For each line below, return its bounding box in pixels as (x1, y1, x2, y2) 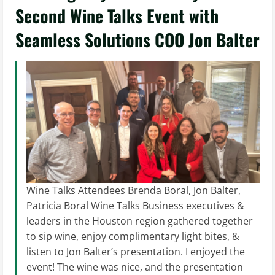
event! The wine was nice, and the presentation (26, 260, 243, 274)
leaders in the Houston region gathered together (26, 214, 253, 228)
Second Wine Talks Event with (15, 3, 219, 28)
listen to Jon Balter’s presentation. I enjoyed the (26, 244, 245, 258)
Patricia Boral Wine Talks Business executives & (26, 198, 244, 212)
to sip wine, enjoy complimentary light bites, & (26, 229, 239, 243)
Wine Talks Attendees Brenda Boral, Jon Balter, (26, 183, 241, 197)
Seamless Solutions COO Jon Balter (15, 27, 260, 52)
